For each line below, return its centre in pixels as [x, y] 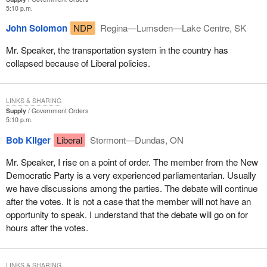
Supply [16, 111]
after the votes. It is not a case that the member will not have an [128, 201]
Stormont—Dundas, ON [136, 139]
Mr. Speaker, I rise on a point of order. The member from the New [132, 162]
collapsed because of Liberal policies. [78, 63]
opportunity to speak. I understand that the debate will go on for [127, 214]
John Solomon [36, 28]
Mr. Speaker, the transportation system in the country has [117, 50]
